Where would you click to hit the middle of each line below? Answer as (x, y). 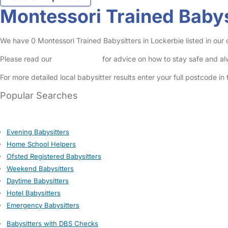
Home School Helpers (41, 144)
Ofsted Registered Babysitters (54, 156)
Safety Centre (77, 59)
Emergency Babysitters (43, 205)
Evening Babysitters (38, 132)
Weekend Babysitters (40, 168)
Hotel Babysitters (34, 193)
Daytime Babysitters (38, 181)
